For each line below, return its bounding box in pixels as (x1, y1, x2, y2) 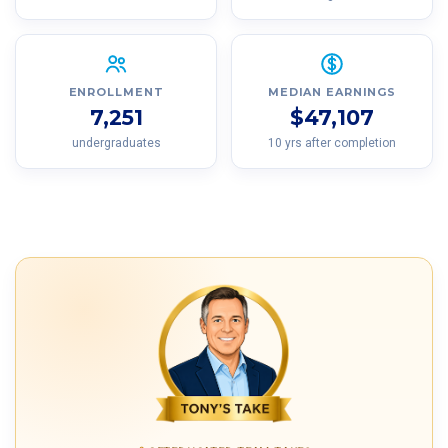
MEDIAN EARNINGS (267, 85, 397, 100)
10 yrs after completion (268, 136, 396, 151)
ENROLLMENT (68, 85, 164, 100)
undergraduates (71, 136, 161, 151)
